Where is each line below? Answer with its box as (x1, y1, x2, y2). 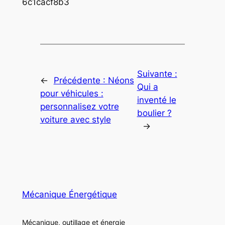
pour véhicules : (40, 88, 103, 98)
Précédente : (53, 75, 108, 85)
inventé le (137, 94, 176, 105)
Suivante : (137, 68, 177, 79)
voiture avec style (40, 114, 111, 125)
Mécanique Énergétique (22, 189, 117, 200)
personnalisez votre (40, 101, 119, 111)
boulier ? (137, 107, 172, 118)
